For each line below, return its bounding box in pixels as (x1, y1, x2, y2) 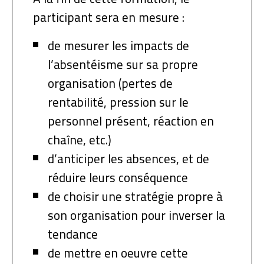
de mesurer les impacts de (48, 34, 189, 57)
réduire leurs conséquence (48, 166, 188, 189)
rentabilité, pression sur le (48, 90, 189, 114)
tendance (48, 222, 98, 246)
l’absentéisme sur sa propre (48, 52, 198, 76)
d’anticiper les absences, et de (48, 147, 209, 170)
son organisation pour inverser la (48, 203, 225, 227)
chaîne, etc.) (48, 128, 111, 151)
